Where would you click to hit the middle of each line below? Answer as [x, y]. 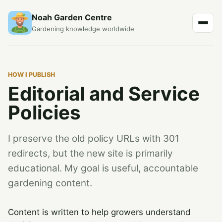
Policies [44, 112]
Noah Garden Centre [72, 17]
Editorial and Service [104, 94]
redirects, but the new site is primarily [90, 153]
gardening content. [50, 183]
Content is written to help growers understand [99, 212]
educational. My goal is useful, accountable [103, 168]
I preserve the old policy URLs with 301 [94, 138]
